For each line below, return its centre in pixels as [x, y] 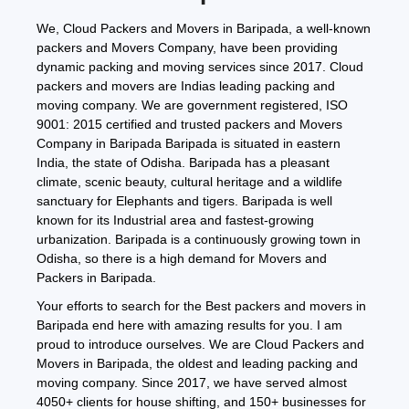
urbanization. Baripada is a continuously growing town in [199, 240]
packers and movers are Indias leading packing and [186, 86]
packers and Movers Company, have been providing [187, 48]
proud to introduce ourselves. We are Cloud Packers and [200, 345]
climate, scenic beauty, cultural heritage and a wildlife [189, 182]
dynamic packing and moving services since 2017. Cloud [200, 67]
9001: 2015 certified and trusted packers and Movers [189, 125]
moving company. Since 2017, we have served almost [192, 383]
